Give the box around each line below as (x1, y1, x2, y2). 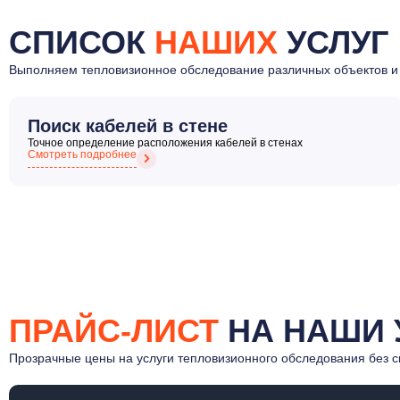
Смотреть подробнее (28, 147, 137, 161)
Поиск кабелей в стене (28, 115, 228, 136)
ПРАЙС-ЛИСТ (9, 312, 219, 349)
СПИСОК (9, 23, 154, 61)
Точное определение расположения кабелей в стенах (28, 136, 303, 149)
